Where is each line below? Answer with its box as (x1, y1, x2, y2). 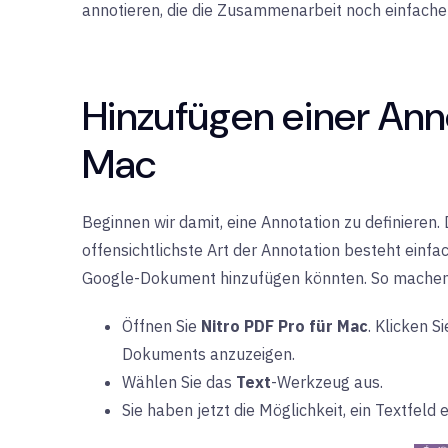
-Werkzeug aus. (271, 372, 383, 392)
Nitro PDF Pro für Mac (201, 316, 368, 336)
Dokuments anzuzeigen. (122, 344, 295, 364)
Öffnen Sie (122, 316, 201, 336)
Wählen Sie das (122, 372, 236, 392)
